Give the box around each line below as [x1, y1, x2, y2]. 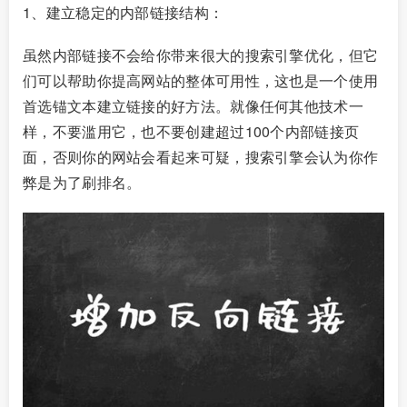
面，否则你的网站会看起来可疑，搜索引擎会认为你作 [23, 145, 379, 167]
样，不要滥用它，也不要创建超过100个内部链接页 [23, 120, 360, 142]
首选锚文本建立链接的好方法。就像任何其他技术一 [23, 94, 363, 116]
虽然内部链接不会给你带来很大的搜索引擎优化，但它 [23, 44, 379, 65]
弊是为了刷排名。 [23, 171, 142, 193]
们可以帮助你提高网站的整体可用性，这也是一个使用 [23, 69, 379, 91]
